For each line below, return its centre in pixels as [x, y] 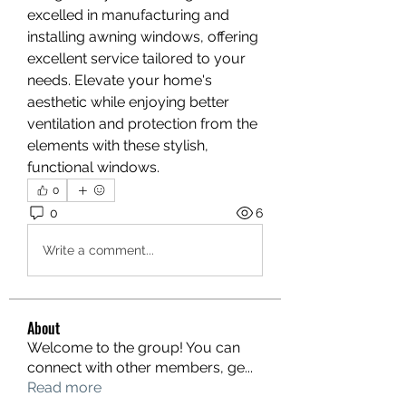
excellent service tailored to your [136, 58]
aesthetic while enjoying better [128, 102]
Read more [64, 387]
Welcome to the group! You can [134, 348]
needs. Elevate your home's [120, 80]
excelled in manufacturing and [128, 15]
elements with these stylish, [118, 145]
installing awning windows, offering [143, 37]
